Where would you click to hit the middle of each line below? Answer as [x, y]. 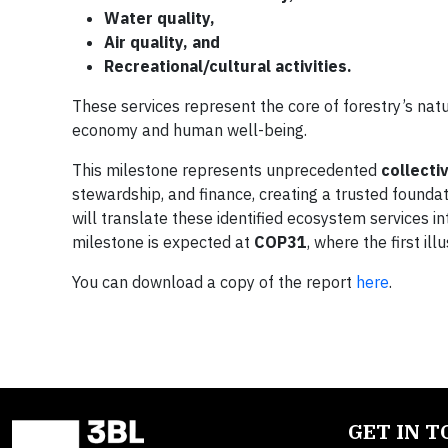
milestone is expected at [163, 242]
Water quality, [159, 18]
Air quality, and [162, 42]
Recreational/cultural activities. [228, 66]
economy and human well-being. [189, 130]
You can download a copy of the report [214, 282]
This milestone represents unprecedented [226, 170]
